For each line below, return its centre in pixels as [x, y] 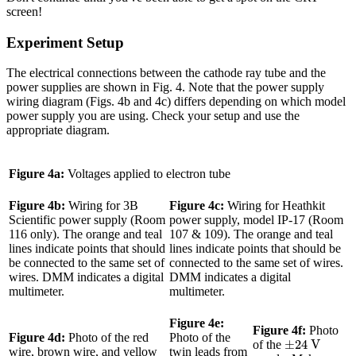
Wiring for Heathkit [275, 206]
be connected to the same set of [87, 263]
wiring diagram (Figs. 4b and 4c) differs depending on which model [176, 102]
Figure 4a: [37, 174]
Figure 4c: [197, 206]
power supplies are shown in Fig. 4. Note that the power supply [165, 87]
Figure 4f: [279, 331]
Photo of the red [107, 338]
